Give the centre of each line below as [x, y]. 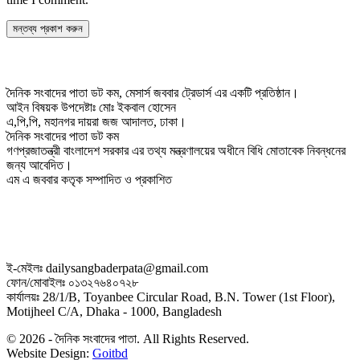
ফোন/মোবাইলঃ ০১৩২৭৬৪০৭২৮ [72, 282]
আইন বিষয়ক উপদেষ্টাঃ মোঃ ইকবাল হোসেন [91, 108]
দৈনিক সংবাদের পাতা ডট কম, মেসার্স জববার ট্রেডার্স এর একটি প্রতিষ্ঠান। [153, 93]
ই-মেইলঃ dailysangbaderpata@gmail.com [107, 268]
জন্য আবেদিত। [39, 166]
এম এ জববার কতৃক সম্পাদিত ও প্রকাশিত [89, 180]
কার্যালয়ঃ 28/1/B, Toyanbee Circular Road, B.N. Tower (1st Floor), [171, 297]
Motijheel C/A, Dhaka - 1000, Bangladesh [114, 311]
